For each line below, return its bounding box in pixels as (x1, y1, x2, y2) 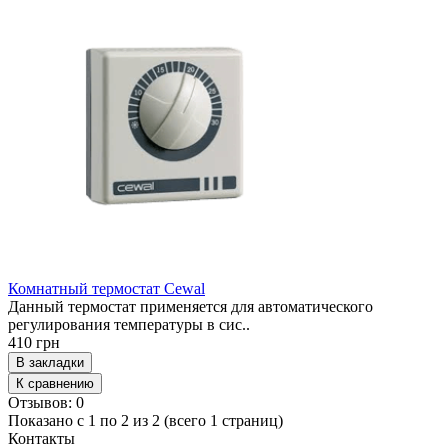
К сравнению (16, 376, 94, 391)
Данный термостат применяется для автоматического (8, 298, 373, 315)
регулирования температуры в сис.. (8, 316, 250, 333)
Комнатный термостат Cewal (8, 280, 205, 297)
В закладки (16, 355, 84, 370)
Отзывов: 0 (8, 394, 84, 411)
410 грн (8, 334, 60, 351)
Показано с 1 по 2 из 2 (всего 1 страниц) (8, 412, 283, 429)
